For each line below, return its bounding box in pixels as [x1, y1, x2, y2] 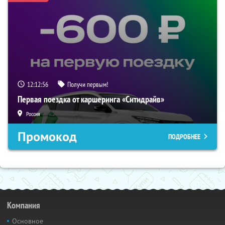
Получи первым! [67, 80, 108, 89]
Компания [7, 199, 40, 211]
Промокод [18, 128, 77, 146]
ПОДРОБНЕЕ [168, 132, 200, 142]
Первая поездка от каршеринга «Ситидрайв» [18, 93, 164, 105]
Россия [26, 110, 40, 118]
